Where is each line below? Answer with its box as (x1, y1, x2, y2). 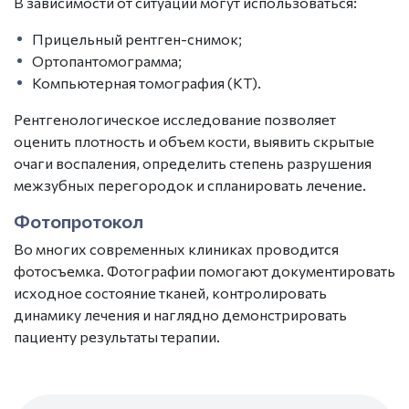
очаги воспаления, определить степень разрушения (14, 154, 372, 172)
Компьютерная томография (32, 74, 225, 91)
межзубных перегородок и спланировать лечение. (14, 176, 366, 194)
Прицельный (32, 30, 122, 47)
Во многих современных (14, 240, 188, 257)
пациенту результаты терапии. (14, 328, 220, 345)
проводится (253, 240, 339, 257)
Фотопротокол (14, 210, 143, 232)
